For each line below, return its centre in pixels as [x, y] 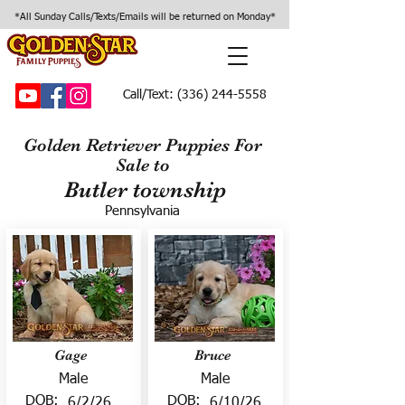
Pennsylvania [142, 211]
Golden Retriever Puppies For [142, 145]
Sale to [142, 165]
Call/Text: [148, 95]
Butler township [145, 189]
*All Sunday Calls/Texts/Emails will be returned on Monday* [145, 17]
